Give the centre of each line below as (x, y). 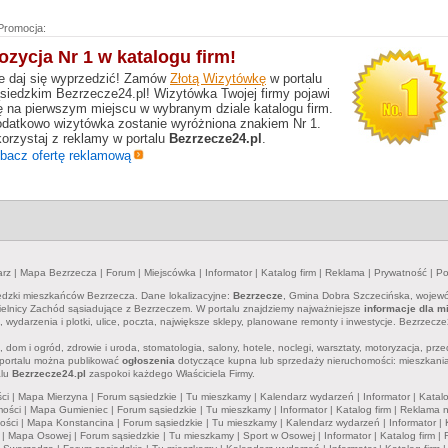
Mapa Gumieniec (69, 409)
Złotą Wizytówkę (218, 78)
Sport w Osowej (279, 435)
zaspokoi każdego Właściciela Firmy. (170, 373)
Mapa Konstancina (70, 422)
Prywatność (400, 272)
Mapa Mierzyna (53, 396)
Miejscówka (170, 272)
